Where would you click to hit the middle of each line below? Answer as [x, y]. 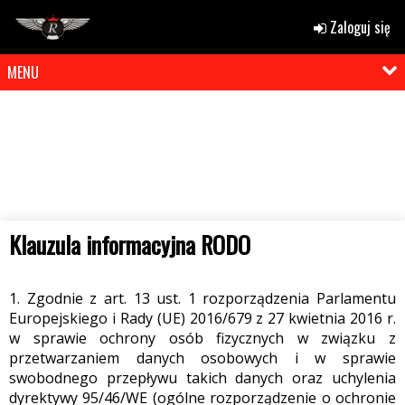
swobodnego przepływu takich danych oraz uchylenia [202, 377]
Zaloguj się [358, 27]
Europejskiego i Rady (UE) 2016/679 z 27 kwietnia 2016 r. [202, 318]
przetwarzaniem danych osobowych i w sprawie [202, 358]
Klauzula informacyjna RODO [130, 244]
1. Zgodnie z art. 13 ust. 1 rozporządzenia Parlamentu [202, 298]
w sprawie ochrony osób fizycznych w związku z [202, 338]
